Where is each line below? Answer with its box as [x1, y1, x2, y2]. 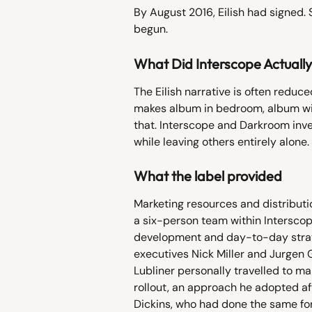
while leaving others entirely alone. [134, 134, 309, 149]
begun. [134, 22, 168, 37]
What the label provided [134, 167, 282, 185]
